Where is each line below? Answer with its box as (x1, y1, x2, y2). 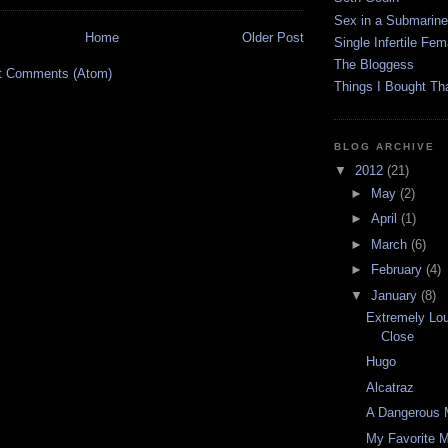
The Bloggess (334, 57, 414, 73)
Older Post (242, 30, 304, 46)
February (370, 262, 426, 278)
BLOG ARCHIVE (334, 140, 436, 152)
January (370, 287, 421, 303)
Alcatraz (366, 379, 415, 395)
